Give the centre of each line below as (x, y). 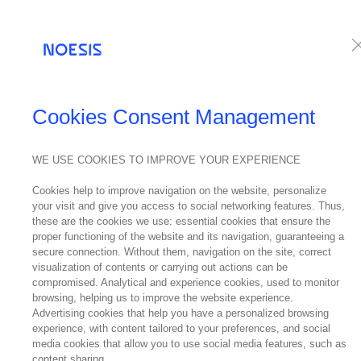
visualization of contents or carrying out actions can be (160, 268)
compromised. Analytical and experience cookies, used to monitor (186, 283)
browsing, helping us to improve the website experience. (163, 298)
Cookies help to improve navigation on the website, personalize (179, 191)
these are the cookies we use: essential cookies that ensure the (181, 222)
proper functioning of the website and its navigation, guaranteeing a (188, 237)
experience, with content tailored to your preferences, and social (181, 329)
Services (301, 40)
